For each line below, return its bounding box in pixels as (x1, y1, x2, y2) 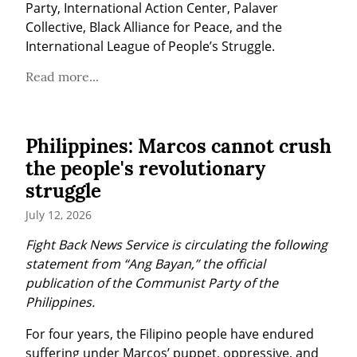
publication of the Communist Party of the (25, 274, 278, 292)
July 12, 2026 (25, 207, 92, 223)
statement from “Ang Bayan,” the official (25, 255, 265, 273)
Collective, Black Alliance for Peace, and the (25, 18, 282, 37)
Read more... (25, 69, 99, 85)
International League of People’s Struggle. (25, 37, 275, 56)
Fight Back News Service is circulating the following (25, 236, 328, 254)
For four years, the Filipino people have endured (25, 325, 314, 343)
